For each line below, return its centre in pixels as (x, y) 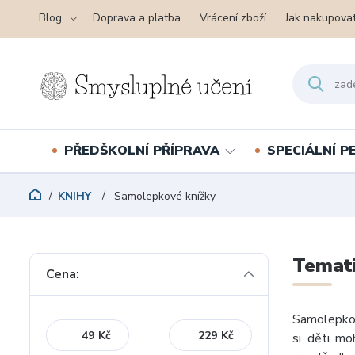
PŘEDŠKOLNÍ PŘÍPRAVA (141, 151)
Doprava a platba (137, 18)
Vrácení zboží (233, 18)
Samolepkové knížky (163, 196)
